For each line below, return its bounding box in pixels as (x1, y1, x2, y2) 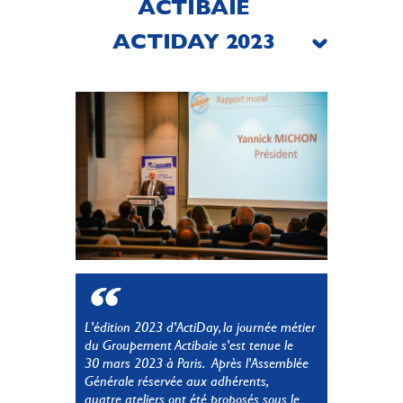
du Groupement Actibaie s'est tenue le (85, 336, 293, 354)
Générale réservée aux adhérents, (85, 372, 267, 390)
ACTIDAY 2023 (112, 29, 275, 55)
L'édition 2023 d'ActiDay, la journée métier (85, 318, 316, 336)
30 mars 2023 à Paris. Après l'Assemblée (85, 354, 309, 372)
